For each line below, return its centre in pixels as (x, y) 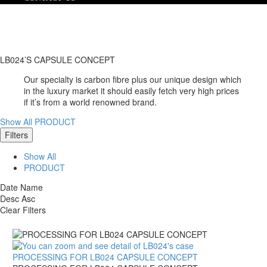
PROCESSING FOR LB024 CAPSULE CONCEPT (105, 257)
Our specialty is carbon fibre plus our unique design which (133, 79)
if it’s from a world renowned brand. (90, 102)
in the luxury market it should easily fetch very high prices (131, 90)
